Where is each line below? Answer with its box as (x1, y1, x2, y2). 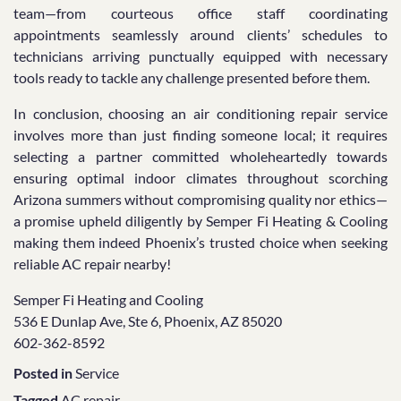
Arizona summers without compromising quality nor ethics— (13, 191, 388, 209)
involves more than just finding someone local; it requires (13, 126, 388, 144)
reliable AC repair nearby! (13, 255, 171, 273)
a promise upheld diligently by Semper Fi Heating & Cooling (13, 212, 388, 230)
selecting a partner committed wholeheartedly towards (13, 148, 388, 166)
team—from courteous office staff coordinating (13, 4, 388, 22)
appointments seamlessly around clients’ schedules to (13, 26, 388, 44)
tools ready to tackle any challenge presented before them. (13, 69, 370, 87)
